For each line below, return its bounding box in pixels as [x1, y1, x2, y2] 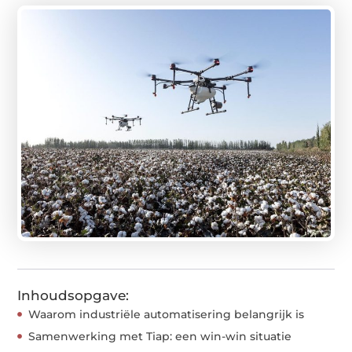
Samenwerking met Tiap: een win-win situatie [28, 328, 292, 343]
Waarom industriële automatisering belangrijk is [28, 306, 305, 321]
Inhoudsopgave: [17, 287, 130, 303]
